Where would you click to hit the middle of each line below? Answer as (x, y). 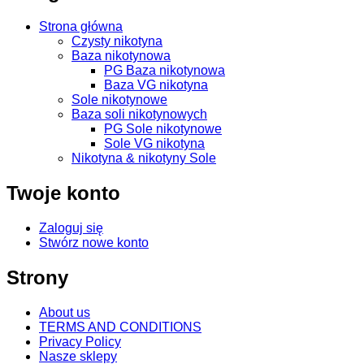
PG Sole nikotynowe (163, 129)
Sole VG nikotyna (154, 144)
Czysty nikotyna (117, 41)
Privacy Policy (80, 341)
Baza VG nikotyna (156, 85)
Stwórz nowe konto (94, 243)
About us (65, 312)
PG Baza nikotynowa (165, 71)
